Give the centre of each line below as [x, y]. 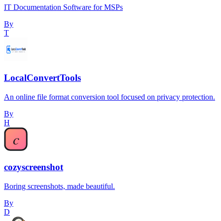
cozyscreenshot [34, 167]
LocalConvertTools [42, 77]
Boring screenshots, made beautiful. [59, 186]
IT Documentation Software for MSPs [63, 7]
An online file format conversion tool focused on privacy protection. [110, 97]
